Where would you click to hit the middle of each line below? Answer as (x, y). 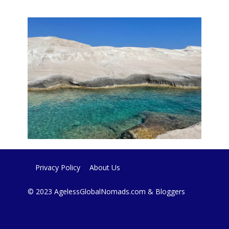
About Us (105, 167)
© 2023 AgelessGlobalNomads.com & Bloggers (106, 191)
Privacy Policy (58, 167)
